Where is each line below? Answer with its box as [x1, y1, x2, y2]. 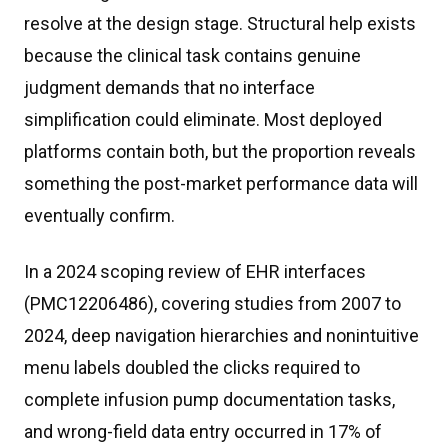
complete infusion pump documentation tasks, [24, 389, 395, 410]
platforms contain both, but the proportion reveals [24, 141, 416, 162]
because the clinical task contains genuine [24, 45, 361, 66]
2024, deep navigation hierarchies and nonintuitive [24, 325, 419, 346]
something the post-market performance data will [24, 173, 418, 194]
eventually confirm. [24, 205, 175, 226]
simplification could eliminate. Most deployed [24, 109, 382, 130]
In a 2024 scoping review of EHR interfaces [24, 261, 366, 282]
